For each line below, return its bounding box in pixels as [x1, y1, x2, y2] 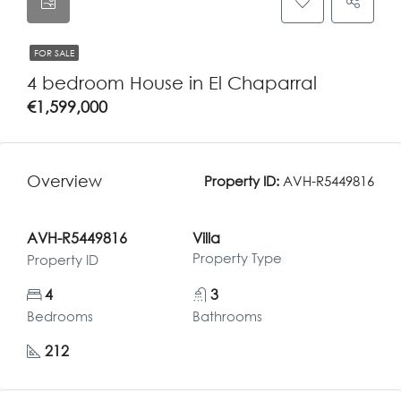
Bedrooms [27, 308, 93, 324]
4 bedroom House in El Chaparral [27, 72, 317, 93]
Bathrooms [192, 308, 262, 324]
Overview [27, 170, 102, 191]
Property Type [192, 250, 282, 266]
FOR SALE [34, 47, 74, 58]
